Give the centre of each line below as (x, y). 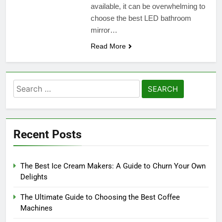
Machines (36, 208)
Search (27, 86)
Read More (108, 46)
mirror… (104, 30)
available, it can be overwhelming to (148, 6)
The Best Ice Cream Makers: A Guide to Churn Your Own (113, 166)
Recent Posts (48, 134)
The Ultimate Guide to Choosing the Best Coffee (100, 197)
